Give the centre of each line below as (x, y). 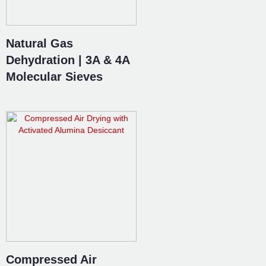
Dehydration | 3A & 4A (68, 60)
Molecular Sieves (54, 77)
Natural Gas (39, 43)
